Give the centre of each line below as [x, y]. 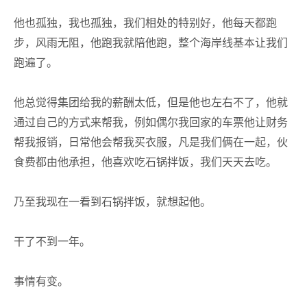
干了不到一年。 [52, 242]
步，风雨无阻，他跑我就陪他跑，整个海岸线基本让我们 [151, 43]
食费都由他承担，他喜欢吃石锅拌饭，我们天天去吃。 [145, 162]
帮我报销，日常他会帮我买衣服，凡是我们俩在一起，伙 [151, 142]
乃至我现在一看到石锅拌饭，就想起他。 [112, 202]
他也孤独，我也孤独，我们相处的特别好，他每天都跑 [145, 23]
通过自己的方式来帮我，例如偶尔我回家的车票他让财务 [151, 122]
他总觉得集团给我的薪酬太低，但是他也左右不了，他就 [151, 102]
